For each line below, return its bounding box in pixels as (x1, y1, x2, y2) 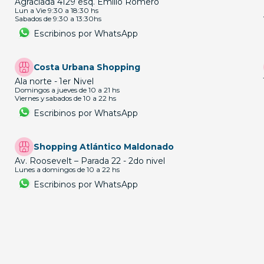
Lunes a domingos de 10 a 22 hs (15, 166, 120, 174)
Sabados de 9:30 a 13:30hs (15, 15, 102, 23)
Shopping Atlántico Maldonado (34, 142, 174, 151)
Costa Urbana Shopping (34, 62, 141, 72)
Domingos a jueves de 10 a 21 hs (15, 86, 120, 94)
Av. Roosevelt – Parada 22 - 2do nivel (15, 156, 166, 166)
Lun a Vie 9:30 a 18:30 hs (15, 6, 99, 15)
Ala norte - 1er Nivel (15, 77, 94, 86)
